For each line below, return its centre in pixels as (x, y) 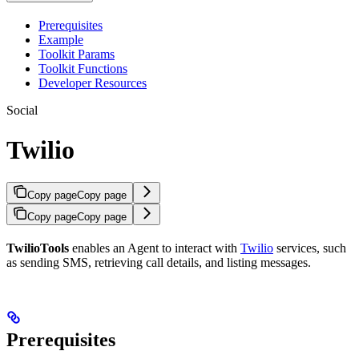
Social (22, 111)
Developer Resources (93, 83)
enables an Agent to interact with (155, 248)
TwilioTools (38, 248)
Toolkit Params (77, 54)
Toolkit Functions (83, 69)
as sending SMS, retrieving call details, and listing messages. (159, 263)
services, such (310, 248)
